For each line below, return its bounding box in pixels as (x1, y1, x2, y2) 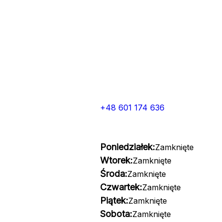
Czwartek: (100, 182, 142, 192)
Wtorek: (100, 155, 133, 166)
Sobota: (100, 209, 132, 219)
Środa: (100, 168, 127, 179)
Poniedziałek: (100, 142, 155, 152)
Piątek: (100, 195, 128, 206)
